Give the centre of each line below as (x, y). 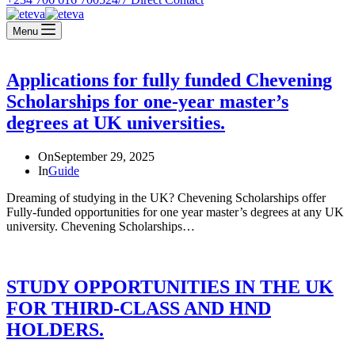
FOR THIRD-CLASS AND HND (139, 308)
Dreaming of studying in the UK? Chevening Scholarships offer (166, 197)
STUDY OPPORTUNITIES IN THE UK (170, 286)
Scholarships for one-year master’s (147, 101)
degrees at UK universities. (116, 122)
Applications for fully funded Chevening (169, 80)
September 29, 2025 (104, 156)
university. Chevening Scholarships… (101, 226)
